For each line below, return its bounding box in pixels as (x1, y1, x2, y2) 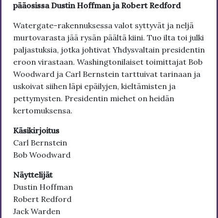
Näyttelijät (13, 170, 53, 180)
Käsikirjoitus (13, 126, 59, 136)
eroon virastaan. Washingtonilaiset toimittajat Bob (13, 57, 202, 67)
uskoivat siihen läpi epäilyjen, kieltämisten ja (13, 81, 176, 91)
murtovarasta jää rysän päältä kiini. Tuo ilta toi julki (13, 33, 204, 43)
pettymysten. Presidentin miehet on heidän (13, 93, 174, 104)
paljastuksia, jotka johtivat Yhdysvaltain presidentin (13, 45, 205, 55)
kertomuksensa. (13, 106, 73, 116)
